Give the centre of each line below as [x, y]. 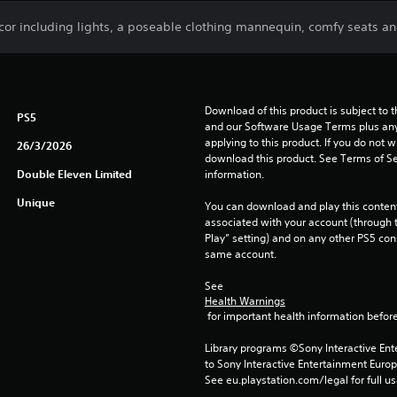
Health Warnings [245, 301]
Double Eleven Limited [74, 174]
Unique [35, 202]
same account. [240, 254]
